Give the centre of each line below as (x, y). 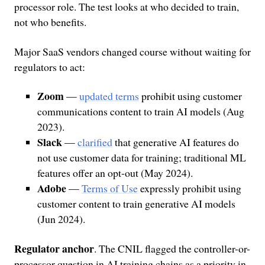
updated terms (109, 96)
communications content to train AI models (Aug (140, 112)
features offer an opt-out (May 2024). (115, 173)
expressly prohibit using (189, 188)
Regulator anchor (54, 248)
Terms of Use (109, 188)
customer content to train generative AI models (136, 204)
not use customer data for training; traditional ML (141, 158)
